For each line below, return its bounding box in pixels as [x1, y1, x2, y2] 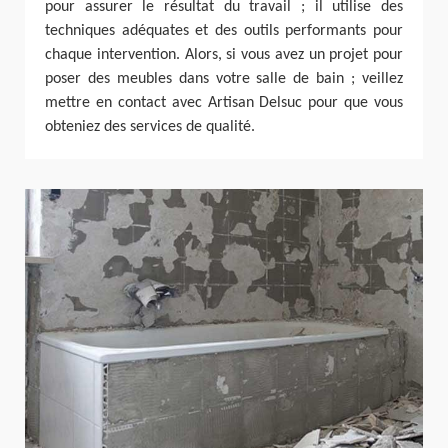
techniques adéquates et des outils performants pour [45, 22, 403, 39]
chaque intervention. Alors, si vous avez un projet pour [45, 46, 403, 63]
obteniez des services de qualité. [45, 118, 255, 135]
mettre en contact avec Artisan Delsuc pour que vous [45, 94, 403, 111]
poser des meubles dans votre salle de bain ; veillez [45, 70, 403, 87]
